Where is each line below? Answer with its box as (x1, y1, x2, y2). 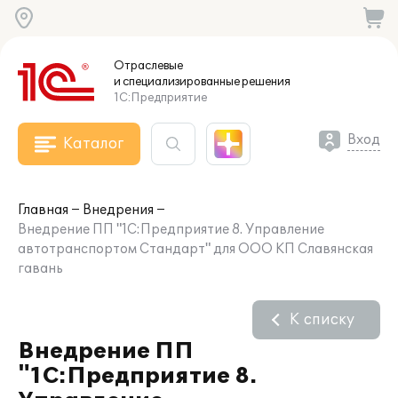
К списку (290, 311, 354, 329)
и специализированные (114, 75, 240, 89)
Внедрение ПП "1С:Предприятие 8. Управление (18, 222, 324, 237)
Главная (18, 203, 68, 218)
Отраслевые (114, 59, 183, 73)
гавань (18, 261, 63, 276)
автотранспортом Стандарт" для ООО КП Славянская (18, 242, 373, 257)
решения (240, 75, 291, 89)
